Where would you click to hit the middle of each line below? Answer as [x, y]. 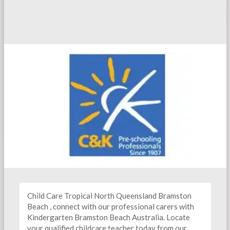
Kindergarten [50, 217]
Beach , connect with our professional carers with [110, 206]
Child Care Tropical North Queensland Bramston [109, 195]
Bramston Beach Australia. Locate [132, 217]
